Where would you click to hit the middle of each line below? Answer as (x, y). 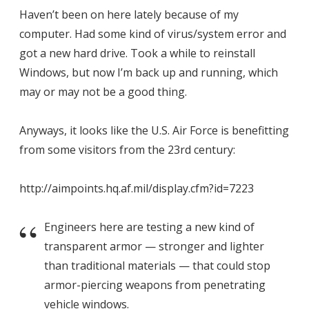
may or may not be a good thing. (103, 91)
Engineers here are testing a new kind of (149, 227)
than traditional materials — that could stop (157, 265)
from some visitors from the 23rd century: (127, 149)
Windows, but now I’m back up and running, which (149, 72)
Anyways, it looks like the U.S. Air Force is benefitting (154, 130)
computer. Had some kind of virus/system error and (153, 33)
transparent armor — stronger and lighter (154, 246)
